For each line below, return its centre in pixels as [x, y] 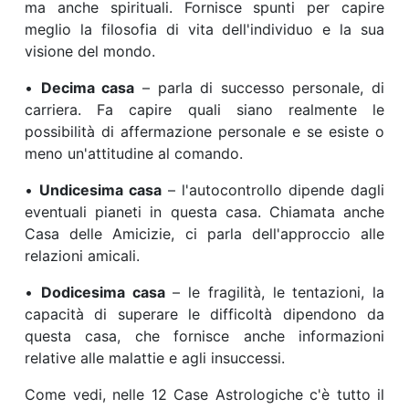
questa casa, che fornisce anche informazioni [204, 336]
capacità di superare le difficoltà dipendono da [204, 315]
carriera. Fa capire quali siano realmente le [204, 110]
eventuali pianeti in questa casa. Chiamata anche [204, 212]
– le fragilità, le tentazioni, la [274, 293]
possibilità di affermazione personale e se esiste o [204, 132]
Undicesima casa [100, 190]
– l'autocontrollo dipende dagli [273, 190]
